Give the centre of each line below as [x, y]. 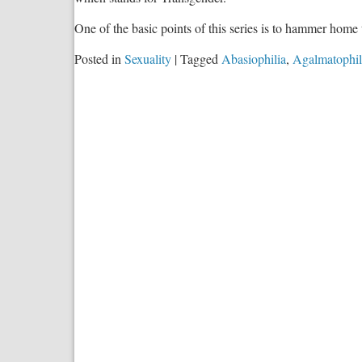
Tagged [199, 58]
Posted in [98, 58]
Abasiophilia [254, 58]
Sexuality [148, 58]
